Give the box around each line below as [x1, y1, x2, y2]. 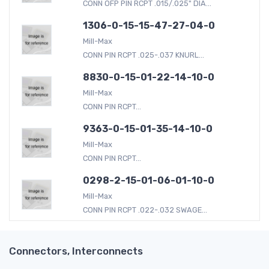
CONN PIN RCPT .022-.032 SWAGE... [82, 205, 207, 214]
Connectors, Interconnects [9, 244, 143, 257]
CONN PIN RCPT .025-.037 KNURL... [82, 50, 204, 59]
